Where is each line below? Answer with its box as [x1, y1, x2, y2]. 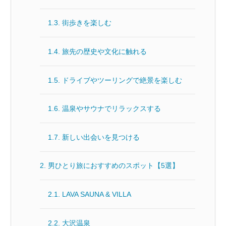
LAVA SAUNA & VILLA [62, 190, 132, 198]
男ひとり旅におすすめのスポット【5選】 [48, 161, 180, 170]
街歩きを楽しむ [62, 19, 112, 27]
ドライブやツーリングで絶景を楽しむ [62, 76, 183, 84]
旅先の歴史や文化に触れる [62, 47, 147, 55]
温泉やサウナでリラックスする [62, 104, 161, 113]
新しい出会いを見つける [62, 133, 140, 141]
